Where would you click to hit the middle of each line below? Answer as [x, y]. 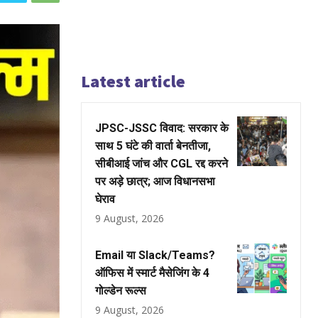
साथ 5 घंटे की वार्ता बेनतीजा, [153, 146]
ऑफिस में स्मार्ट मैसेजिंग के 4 [152, 273]
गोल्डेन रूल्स [121, 291]
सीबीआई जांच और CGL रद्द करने [161, 164]
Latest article [133, 81]
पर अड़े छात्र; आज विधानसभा [155, 181]
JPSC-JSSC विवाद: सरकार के [162, 128]
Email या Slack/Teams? [155, 255]
